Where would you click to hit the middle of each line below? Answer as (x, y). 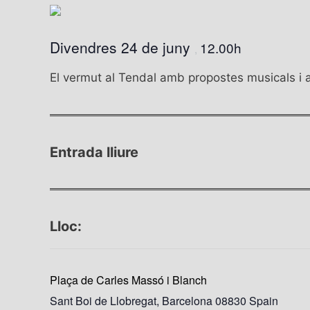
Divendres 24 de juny (122, 47)
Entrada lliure (94, 153)
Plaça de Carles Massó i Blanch (128, 280)
